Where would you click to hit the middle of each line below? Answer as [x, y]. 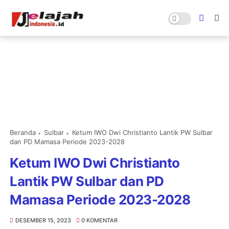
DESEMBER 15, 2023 [43, 220]
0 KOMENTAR [100, 220]
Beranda [23, 132]
